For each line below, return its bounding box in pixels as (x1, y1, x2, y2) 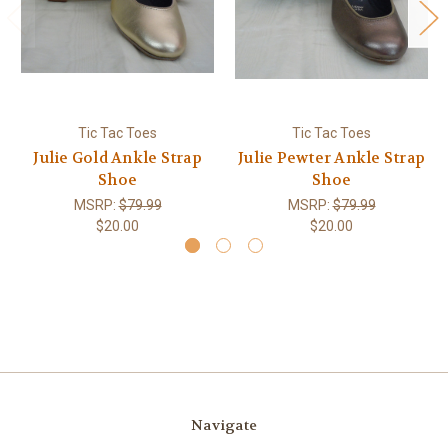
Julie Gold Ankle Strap (33, 147, 202, 168)
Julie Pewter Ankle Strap (238, 147, 425, 168)
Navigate (191, 415, 257, 434)
